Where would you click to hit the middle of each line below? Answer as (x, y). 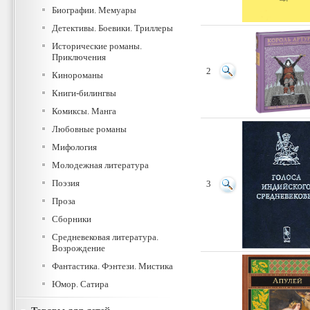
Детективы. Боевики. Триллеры (112, 28)
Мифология (74, 147)
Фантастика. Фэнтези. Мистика (112, 266)
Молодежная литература (100, 165)
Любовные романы (89, 129)
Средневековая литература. (105, 237)
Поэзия (66, 183)
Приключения (79, 57)
